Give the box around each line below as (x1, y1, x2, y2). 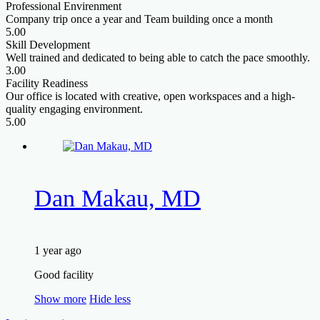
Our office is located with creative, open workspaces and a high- (6, 89, 295, 102)
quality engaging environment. (6, 102, 143, 115)
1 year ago (34, 244, 81, 257)
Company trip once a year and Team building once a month (6, 12, 273, 25)
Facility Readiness (6, 76, 88, 89)
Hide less (89, 293, 131, 306)
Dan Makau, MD (34, 184, 201, 211)
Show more (34, 293, 86, 306)
